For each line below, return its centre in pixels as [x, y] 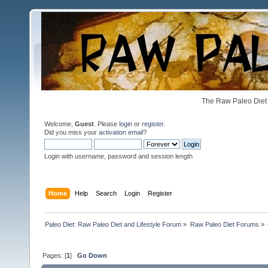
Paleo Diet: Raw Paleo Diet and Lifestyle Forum [113, 224]
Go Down [92, 255]
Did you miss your [71, 132]
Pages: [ [55, 255]
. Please [106, 124]
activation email [121, 132]
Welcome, [60, 124]
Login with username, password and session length [118, 156]
